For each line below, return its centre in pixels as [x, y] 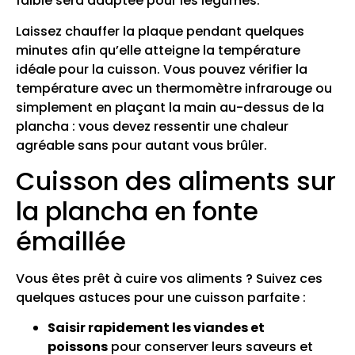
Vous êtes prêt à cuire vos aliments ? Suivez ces [169, 279]
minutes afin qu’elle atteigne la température [158, 50]
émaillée [71, 242]
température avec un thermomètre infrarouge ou [174, 88]
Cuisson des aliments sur [176, 181]
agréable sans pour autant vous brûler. [141, 145]
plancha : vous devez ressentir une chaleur [152, 126]
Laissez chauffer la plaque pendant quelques [160, 31]
